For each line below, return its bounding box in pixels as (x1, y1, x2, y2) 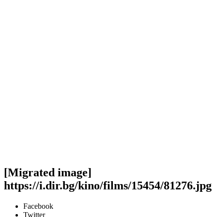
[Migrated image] (4, 166, 92, 179)
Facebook (23, 201, 53, 210)
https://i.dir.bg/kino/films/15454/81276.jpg (4, 179, 212, 192)
